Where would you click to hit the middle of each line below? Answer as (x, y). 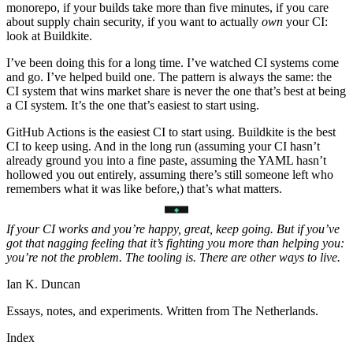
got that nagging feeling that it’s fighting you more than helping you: (175, 243)
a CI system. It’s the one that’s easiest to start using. (133, 106)
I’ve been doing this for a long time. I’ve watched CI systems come (173, 63)
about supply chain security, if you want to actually (134, 22)
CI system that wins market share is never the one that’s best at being (176, 91)
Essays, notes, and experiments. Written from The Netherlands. (162, 311)
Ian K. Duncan (43, 284)
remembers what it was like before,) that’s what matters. (144, 189)
